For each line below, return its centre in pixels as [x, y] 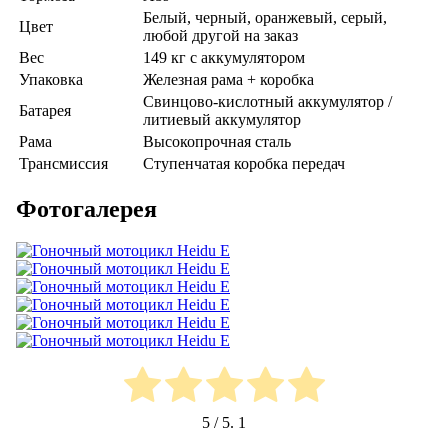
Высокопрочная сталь [217, 141]
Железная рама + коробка [228, 79]
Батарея [45, 110]
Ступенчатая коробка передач [244, 163]
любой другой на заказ [220, 35]
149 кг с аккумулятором [224, 57]
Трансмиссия [63, 163]
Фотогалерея [86, 208]
